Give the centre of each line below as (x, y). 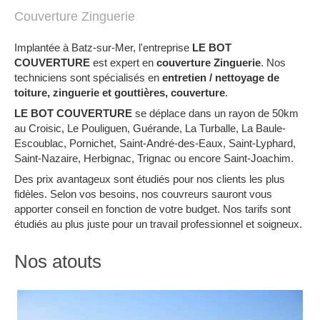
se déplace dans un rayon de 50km (215, 113)
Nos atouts (58, 261)
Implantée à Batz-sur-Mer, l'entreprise (103, 47)
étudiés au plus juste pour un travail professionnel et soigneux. (158, 224)
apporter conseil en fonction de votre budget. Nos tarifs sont (152, 209)
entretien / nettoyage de (221, 77)
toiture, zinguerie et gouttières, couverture (120, 92)
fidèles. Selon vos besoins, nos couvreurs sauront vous (143, 194)
